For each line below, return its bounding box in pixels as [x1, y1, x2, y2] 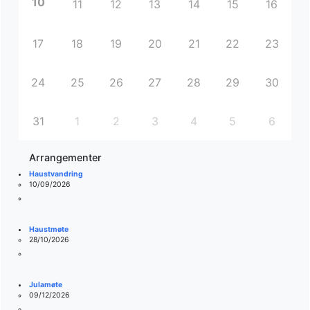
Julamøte [28, 280, 62, 289]
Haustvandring [28, 169, 83, 179]
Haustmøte [28, 224, 69, 234]
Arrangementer [29, 151, 102, 163]
